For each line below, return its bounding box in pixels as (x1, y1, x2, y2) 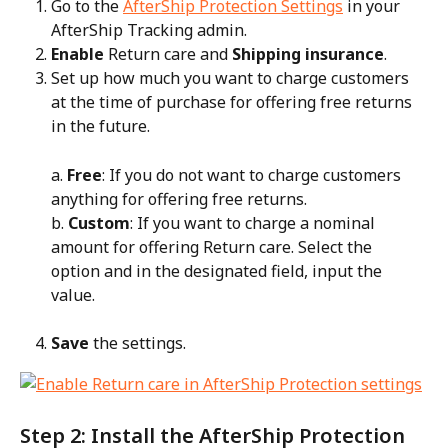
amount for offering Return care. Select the (51, 235, 376, 258)
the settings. (89, 332, 186, 355)
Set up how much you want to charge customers (51, 67, 413, 90)
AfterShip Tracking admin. (51, 18, 247, 41)
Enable (51, 42, 104, 65)
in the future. (51, 115, 150, 138)
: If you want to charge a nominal (130, 211, 379, 234)
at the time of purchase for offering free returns (51, 91, 416, 114)
